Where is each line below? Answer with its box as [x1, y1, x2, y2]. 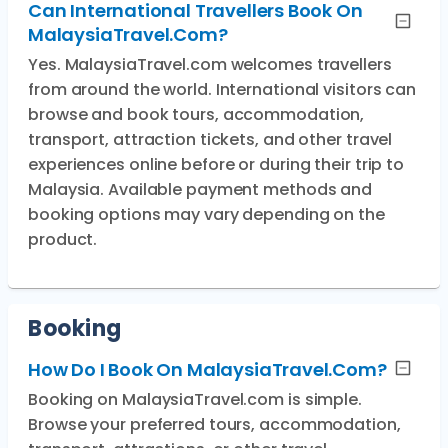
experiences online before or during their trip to [28, 153, 405, 176]
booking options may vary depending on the [28, 203, 385, 226]
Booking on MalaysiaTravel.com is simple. [28, 388, 362, 411]
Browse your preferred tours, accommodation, [28, 413, 401, 436]
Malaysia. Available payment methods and [28, 178, 373, 201]
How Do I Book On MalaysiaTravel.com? [28, 357, 387, 382]
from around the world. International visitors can [28, 78, 417, 101]
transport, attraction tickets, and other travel [28, 128, 393, 151]
